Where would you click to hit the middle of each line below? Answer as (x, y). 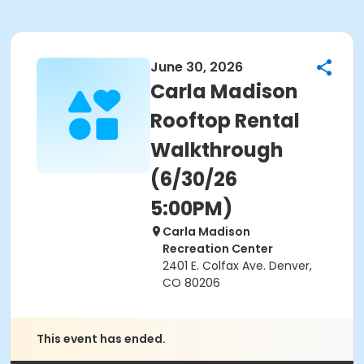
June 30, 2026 (197, 67)
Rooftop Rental (225, 121)
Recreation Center (218, 249)
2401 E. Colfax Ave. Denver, (237, 266)
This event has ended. (101, 339)
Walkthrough (217, 150)
